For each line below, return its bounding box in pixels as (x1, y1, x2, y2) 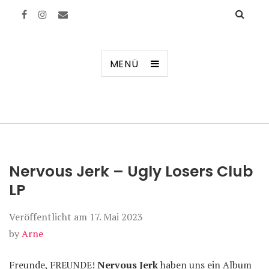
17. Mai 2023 (89, 210, 143, 223)
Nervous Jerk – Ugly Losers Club (9, 161, 253, 182)
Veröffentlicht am (9, 210, 89, 223)
